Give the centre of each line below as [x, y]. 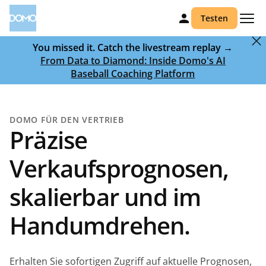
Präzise [49, 140]
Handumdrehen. [100, 225]
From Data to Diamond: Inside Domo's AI [133, 61]
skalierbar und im [105, 197]
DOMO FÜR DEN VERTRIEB [67, 120]
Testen [214, 18]
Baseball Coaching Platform [133, 74]
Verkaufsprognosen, [119, 168]
